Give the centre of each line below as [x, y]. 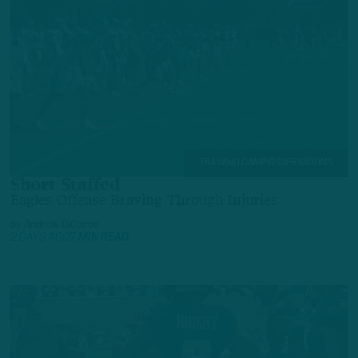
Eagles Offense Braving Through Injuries [144, 200]
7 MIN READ [99, 237]
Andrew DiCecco [62, 225]
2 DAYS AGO [40, 237]
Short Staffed [65, 186]
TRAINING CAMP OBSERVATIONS [266, 163]
